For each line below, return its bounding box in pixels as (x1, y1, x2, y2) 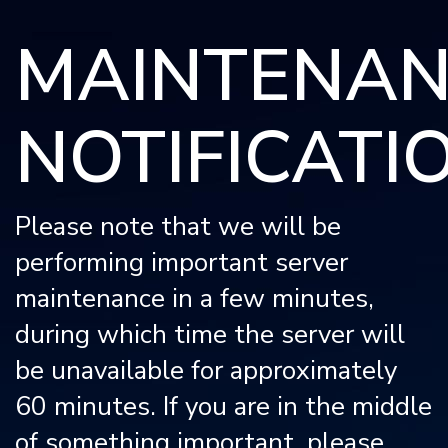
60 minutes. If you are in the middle (15, 389, 432, 424)
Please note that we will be (15, 209, 341, 244)
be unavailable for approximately (15, 353, 397, 388)
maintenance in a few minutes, (15, 281, 374, 316)
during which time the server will (15, 317, 405, 352)
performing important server (15, 245, 348, 280)
